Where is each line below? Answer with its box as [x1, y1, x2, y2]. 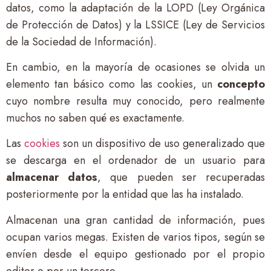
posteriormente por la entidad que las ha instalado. [6, 186, 244, 203]
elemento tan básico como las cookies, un [6, 76, 217, 93]
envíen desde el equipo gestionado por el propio [6, 246, 265, 262]
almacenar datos [6, 169, 98, 186]
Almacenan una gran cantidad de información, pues [6, 212, 265, 228]
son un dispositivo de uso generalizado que [63, 135, 265, 152]
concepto [217, 76, 265, 93]
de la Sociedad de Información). [6, 33, 157, 50]
